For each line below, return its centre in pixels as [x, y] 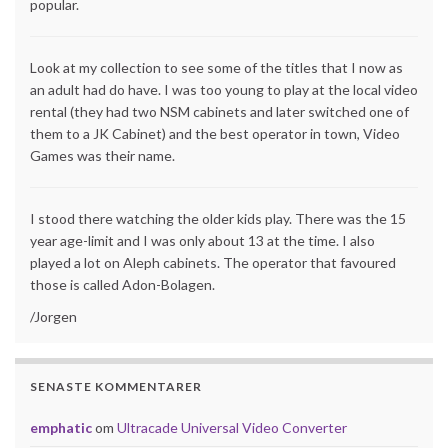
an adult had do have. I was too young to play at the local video [224, 89]
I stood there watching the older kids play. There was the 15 [218, 218]
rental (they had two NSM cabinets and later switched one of [219, 111]
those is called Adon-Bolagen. [122, 284]
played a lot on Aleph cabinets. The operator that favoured [213, 262]
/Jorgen [53, 316]
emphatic [61, 427]
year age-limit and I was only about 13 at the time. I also [202, 240]
